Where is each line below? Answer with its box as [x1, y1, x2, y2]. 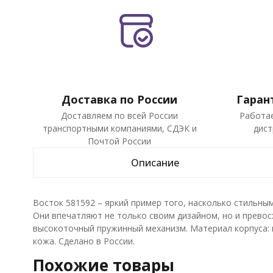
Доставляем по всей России [61, 110, 179, 122]
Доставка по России [62, 92, 178, 107]
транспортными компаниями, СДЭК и [42, 122, 197, 135]
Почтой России [88, 135, 152, 147]
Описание [130, 156, 179, 170]
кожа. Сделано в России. [32, 235, 135, 247]
